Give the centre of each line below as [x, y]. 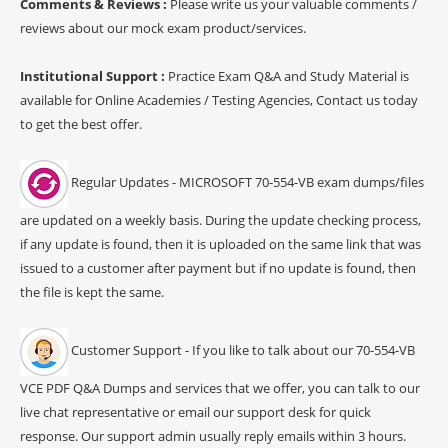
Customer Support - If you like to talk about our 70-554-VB [241, 350]
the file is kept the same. [92, 291]
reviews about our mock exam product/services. [163, 27]
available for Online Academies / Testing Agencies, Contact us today [219, 99]
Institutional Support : [94, 75]
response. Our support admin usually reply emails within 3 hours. [213, 435]
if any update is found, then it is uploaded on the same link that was [220, 243]
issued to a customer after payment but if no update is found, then [218, 267]
